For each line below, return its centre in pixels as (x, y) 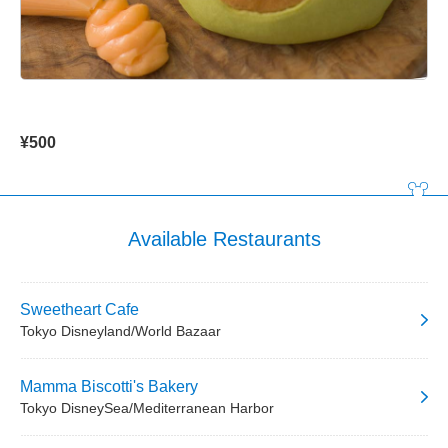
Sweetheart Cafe (79, 309)
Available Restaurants (224, 238)
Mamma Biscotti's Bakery (109, 386)
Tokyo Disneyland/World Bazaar (120, 330)
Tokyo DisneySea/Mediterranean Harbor (147, 407)
